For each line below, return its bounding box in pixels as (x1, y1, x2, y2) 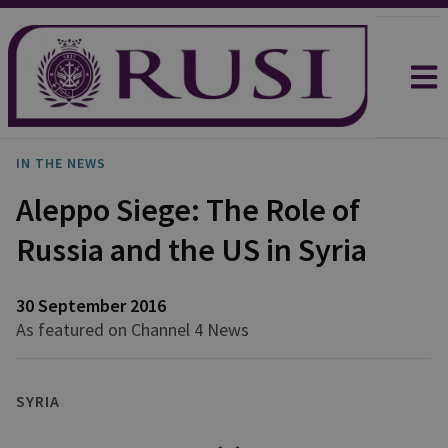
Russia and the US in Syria (16, 230, 367, 270)
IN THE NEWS (16, 154, 106, 172)
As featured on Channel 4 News (16, 318, 249, 341)
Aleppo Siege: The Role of (16, 190, 360, 230)
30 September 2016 (16, 294, 166, 317)
